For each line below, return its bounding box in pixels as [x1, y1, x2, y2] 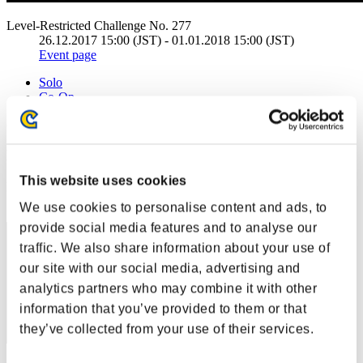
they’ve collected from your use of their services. [19, 322, 314, 336]
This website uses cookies [19, 173, 187, 188]
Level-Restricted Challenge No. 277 [6, 18, 191, 32]
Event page [39, 47, 96, 62]
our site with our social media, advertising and [19, 261, 301, 275]
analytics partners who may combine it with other [19, 281, 317, 296]
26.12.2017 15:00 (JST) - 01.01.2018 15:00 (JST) [39, 32, 294, 47]
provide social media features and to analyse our [19, 220, 317, 235]
